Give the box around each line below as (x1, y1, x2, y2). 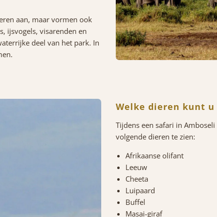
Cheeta (125, 173, 148, 184)
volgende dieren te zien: (116, 131, 195, 141)
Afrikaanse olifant (125, 150, 184, 160)
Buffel (125, 197, 145, 207)
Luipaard (125, 185, 155, 195)
